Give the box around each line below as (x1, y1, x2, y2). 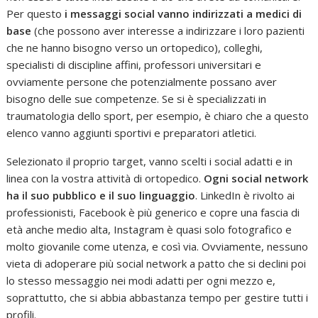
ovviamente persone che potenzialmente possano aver (6, 74, 278, 89)
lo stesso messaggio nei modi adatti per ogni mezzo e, (6, 273, 276, 287)
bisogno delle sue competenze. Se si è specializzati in (6, 91, 267, 106)
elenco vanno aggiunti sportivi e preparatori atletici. (6, 125, 257, 140)
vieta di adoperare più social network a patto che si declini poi (6, 256, 307, 270)
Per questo (6, 6, 62, 21)
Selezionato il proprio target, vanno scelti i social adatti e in (6, 153, 293, 168)
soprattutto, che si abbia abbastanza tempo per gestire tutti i (6, 290, 309, 305)
